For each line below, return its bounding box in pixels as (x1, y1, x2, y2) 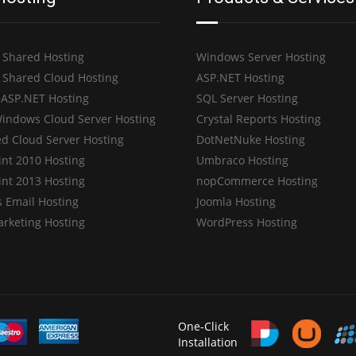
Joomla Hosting (196, 193, 277, 209)
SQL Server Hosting (196, 90, 299, 106)
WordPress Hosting (196, 214, 298, 230)
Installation (178, 334, 238, 350)
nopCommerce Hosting (196, 172, 319, 188)
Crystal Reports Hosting (196, 110, 322, 126)
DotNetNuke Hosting (196, 131, 306, 147)
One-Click (178, 318, 229, 334)
